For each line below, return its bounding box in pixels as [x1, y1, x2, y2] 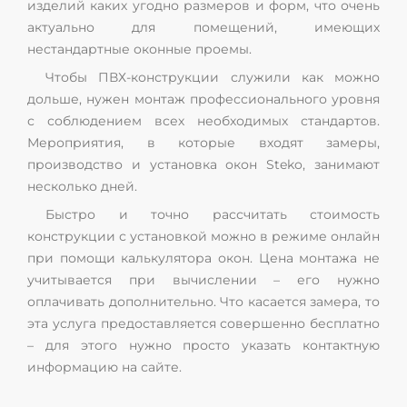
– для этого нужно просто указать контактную [27, 336, 380, 353]
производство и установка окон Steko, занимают [27, 155, 380, 173]
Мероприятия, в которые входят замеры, [27, 134, 380, 151]
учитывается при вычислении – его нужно [27, 271, 380, 288]
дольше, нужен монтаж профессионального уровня [27, 90, 380, 107]
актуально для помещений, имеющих [27, 18, 380, 35]
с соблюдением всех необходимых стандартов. [27, 112, 380, 129]
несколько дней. [27, 177, 137, 194]
